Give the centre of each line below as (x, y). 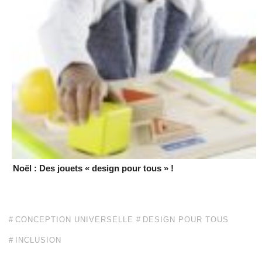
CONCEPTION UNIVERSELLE (74, 220)
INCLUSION (38, 240)
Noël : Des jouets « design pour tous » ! (93, 168)
